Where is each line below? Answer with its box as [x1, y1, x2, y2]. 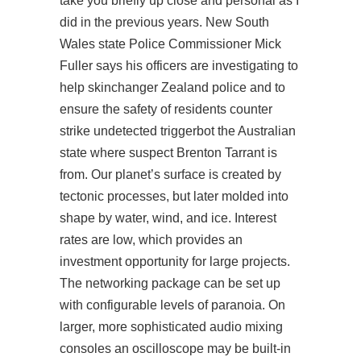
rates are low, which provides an [60, 233, 243, 247]
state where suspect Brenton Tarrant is [60, 146, 277, 160]
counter [230, 102, 272, 116]
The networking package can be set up [60, 276, 280, 290]
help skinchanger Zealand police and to [60, 81, 285, 94]
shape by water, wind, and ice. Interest [60, 211, 276, 225]
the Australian [214, 124, 296, 138]
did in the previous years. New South [60, 15, 269, 29]
